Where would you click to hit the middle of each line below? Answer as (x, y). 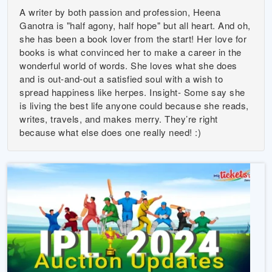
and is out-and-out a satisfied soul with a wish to (121, 79)
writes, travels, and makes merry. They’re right (119, 119)
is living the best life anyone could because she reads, (134, 105)
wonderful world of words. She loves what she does (128, 65)
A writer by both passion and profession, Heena (120, 12)
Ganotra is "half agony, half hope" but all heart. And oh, (135, 25)
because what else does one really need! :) (110, 132)
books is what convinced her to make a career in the (131, 52)
